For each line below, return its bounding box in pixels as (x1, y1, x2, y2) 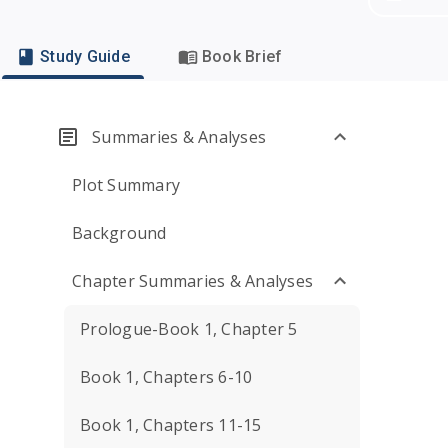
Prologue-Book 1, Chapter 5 (80, 318, 298, 340)
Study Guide (40, 47, 130, 66)
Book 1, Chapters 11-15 (80, 414, 262, 436)
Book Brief (201, 47, 283, 66)
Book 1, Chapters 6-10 (80, 366, 253, 388)
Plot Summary (72, 174, 180, 196)
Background (72, 222, 167, 244)
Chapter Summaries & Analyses (72, 270, 313, 292)
